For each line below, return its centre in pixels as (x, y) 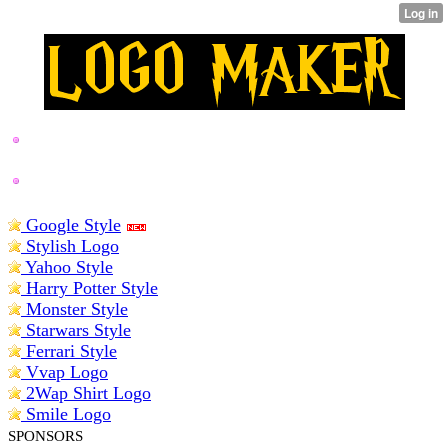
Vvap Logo (64, 372)
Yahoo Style (67, 267)
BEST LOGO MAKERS (224, 204)
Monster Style (74, 309)
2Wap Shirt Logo (86, 393)
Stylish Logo (70, 246)
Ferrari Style (69, 351)
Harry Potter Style (89, 288)
